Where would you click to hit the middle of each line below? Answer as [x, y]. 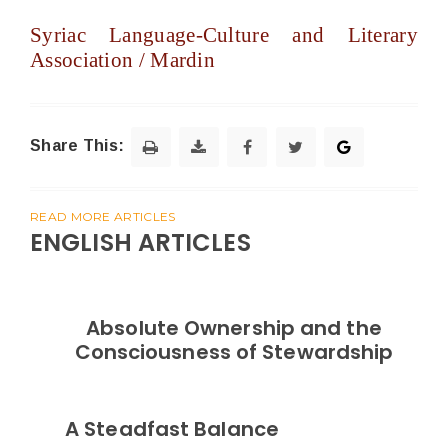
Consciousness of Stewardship [234, 352]
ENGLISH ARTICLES [140, 242]
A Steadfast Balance [172, 429]
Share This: [77, 146]
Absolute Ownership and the [234, 328]
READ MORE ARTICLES [103, 216]
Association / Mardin [123, 60]
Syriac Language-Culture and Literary [224, 35]
